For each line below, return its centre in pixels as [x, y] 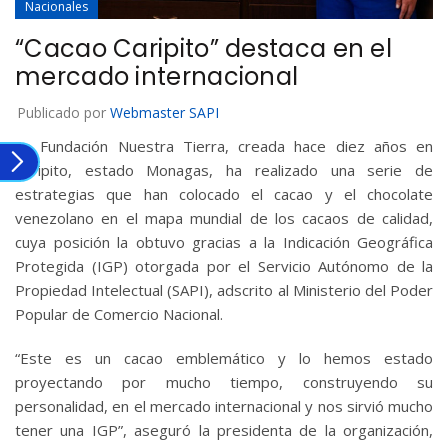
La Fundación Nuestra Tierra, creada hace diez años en [224, 146]
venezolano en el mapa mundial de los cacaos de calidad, [224, 218]
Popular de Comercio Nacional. [119, 314]
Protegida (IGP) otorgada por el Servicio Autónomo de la [224, 266]
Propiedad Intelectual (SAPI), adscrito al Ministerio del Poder [224, 290]
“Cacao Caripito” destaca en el [203, 49]
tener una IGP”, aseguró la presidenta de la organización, [224, 430]
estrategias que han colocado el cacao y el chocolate [224, 194]
